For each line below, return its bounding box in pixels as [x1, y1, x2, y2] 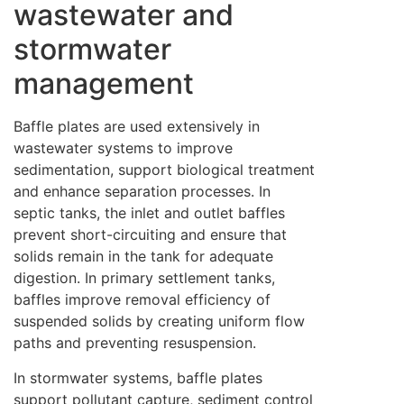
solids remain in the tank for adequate [14, 247, 273, 266]
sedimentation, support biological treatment [14, 161, 315, 179]
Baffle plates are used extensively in [14, 117, 260, 136]
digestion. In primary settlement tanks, [14, 269, 275, 288]
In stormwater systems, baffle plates [14, 368, 262, 387]
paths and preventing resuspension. [14, 334, 256, 353]
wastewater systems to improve [14, 139, 233, 158]
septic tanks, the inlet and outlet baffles [14, 204, 285, 223]
